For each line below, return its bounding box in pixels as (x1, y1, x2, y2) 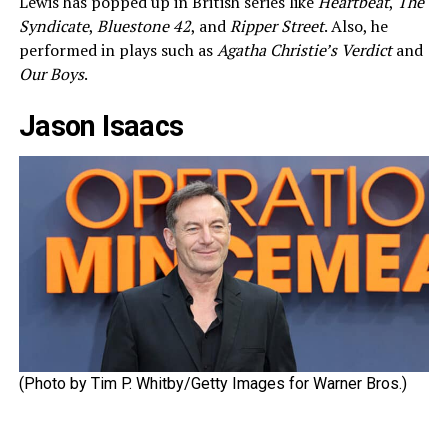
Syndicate (18, 15, 89, 38)
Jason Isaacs (18, 109, 184, 144)
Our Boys (18, 63, 84, 86)
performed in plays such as (18, 39, 217, 62)
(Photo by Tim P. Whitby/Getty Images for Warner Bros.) (18, 373, 407, 393)
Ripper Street (229, 15, 324, 38)
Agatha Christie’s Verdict (216, 39, 392, 62)
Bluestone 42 (96, 15, 191, 38)
